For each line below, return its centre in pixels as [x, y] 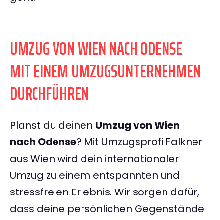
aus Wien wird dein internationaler [94, 159]
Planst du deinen [53, 125]
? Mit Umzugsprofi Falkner [139, 142]
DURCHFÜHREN [49, 94]
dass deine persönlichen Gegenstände [107, 209]
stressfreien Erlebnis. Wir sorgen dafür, [105, 192]
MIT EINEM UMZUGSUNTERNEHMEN [105, 71]
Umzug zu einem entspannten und [95, 176]
